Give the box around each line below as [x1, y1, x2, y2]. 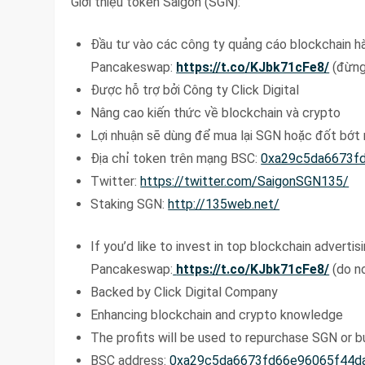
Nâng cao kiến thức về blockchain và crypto [90, 104, 341, 121]
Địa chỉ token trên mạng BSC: [90, 150, 262, 166]
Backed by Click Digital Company [90, 284, 279, 300]
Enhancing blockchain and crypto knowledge [90, 306, 344, 323]
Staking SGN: [90, 196, 169, 212]
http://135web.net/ [168, 196, 280, 212]
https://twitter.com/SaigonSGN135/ [140, 173, 350, 189]
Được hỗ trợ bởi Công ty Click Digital [90, 81, 300, 98]
